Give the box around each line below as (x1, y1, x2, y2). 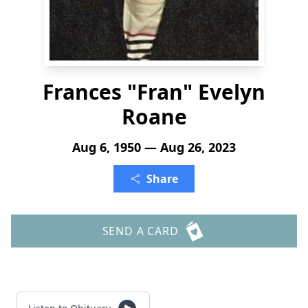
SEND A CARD (102, 223, 179, 239)
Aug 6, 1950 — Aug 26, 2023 (72, 139, 236, 155)
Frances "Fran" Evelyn (43, 78, 265, 106)
